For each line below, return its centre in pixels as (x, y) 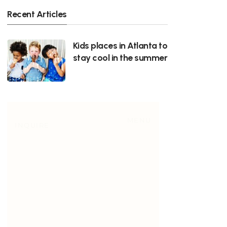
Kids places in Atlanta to (120, 46)
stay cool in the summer (120, 58)
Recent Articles (37, 14)
